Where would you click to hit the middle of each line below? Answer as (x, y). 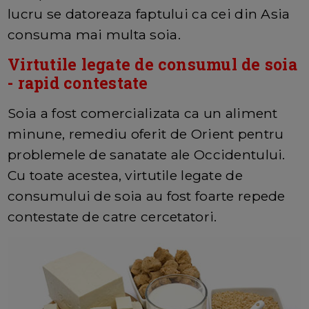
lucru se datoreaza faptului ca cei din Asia (149, 13)
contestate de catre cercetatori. (112, 216)
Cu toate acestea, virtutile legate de (125, 175)
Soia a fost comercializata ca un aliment (143, 113)
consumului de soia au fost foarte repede (147, 196)
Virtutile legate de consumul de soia (152, 64)
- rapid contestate (78, 82)
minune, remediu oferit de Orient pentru (146, 133)
